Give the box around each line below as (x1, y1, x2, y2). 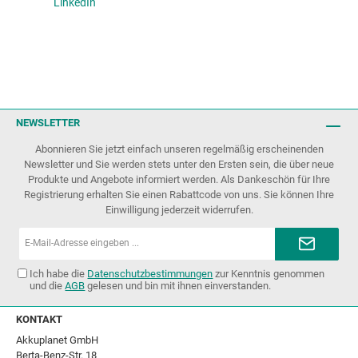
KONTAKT (16, 313, 62, 326)
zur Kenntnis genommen (213, 268, 325, 280)
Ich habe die (30, 268, 88, 280)
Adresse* (147, 251, 179, 261)
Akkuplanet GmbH (16, 333, 98, 346)
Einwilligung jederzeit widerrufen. (105, 204, 253, 217)
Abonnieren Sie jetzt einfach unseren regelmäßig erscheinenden (34, 143, 324, 156)
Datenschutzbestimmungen (87, 268, 213, 280)
